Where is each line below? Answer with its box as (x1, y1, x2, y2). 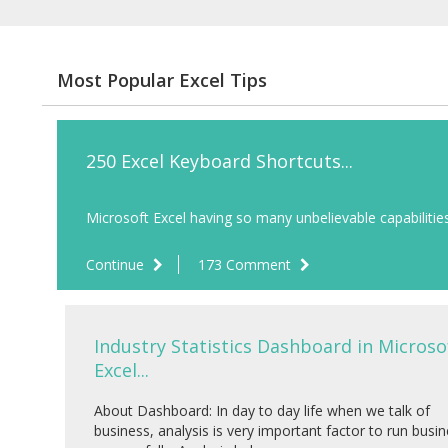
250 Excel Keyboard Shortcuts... (86, 149, 353, 174)
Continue (86, 255, 148, 275)
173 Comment (198, 255, 295, 275)
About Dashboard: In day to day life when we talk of (93, 401, 430, 421)
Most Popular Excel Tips (57, 68, 267, 93)
